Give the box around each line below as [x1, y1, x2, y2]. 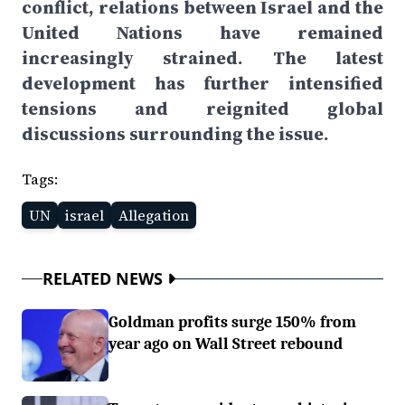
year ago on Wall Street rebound [108, 334, 343, 353]
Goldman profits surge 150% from [108, 313, 356, 331]
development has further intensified [22, 71, 383, 96]
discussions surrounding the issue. [22, 121, 329, 146]
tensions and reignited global [22, 96, 383, 121]
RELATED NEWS [42, 268, 163, 289]
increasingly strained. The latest [22, 45, 383, 71]
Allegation [118, 205, 189, 225]
